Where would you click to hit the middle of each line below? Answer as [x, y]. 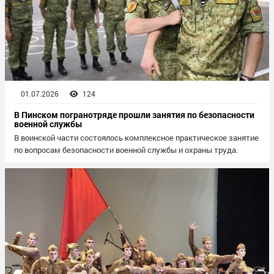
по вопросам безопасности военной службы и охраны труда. [126, 150]
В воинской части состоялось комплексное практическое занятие [136, 138]
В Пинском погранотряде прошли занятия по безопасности [134, 115]
